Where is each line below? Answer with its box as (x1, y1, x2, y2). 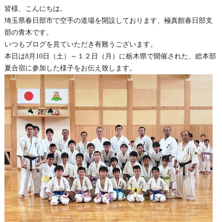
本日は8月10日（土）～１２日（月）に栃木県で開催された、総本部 (4, 53, 216, 60)
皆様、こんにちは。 (4, 5, 67, 12)
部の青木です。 (4, 29, 53, 36)
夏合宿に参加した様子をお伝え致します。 (4, 64, 136, 72)
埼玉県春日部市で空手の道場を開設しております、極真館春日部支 (4, 17, 213, 24)
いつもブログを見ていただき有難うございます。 (4, 41, 157, 48)
